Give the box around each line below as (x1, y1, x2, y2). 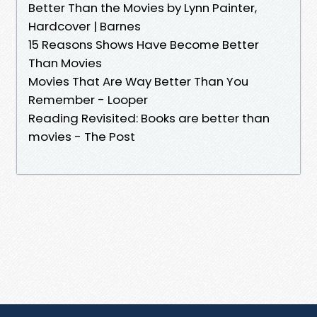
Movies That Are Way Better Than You (28, 72, 248, 90)
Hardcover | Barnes (28, 17, 141, 35)
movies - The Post (28, 127, 135, 145)
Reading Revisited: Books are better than (28, 109, 270, 127)
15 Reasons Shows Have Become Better (28, 35, 259, 53)
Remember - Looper (28, 91, 148, 108)
